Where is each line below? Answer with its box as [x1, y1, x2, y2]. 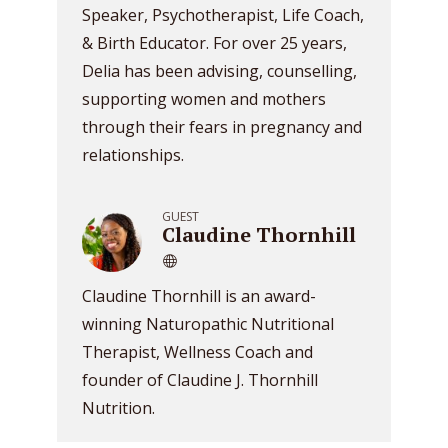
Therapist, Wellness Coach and [82, 341, 313, 363]
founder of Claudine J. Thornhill [82, 369, 318, 391]
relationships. [82, 144, 184, 166]
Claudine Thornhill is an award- [82, 285, 316, 307]
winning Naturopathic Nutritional [82, 313, 334, 335]
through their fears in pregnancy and [82, 116, 362, 138]
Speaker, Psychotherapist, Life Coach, [82, 4, 364, 26]
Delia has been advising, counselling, [82, 60, 357, 82]
